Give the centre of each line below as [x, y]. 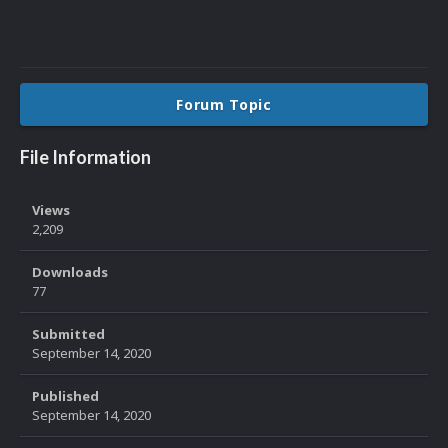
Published [65, 396]
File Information [85, 157]
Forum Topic [224, 105]
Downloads [70, 272]
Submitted [68, 334]
